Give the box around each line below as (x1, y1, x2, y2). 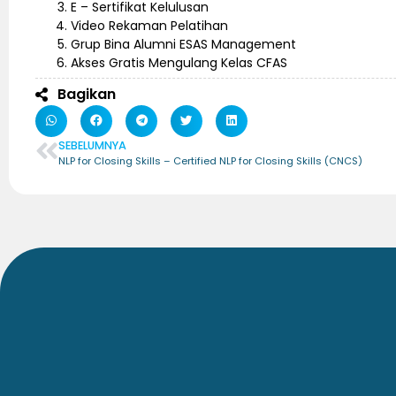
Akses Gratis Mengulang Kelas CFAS (71, 53, 287, 72)
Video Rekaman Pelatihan (71, 16, 228, 34)
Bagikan (57, 83, 116, 104)
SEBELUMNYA (58, 137, 126, 153)
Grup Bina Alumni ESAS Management (71, 34, 296, 53)
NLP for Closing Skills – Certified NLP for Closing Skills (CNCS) (58, 153, 362, 168)
